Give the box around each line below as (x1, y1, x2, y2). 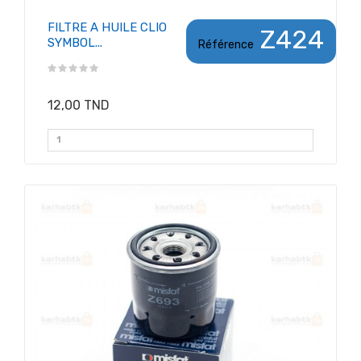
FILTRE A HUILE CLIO (48, 19, 167, 35)
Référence (198, 37, 254, 52)
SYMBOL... (48, 35, 102, 50)
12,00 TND (48, 97, 110, 113)
